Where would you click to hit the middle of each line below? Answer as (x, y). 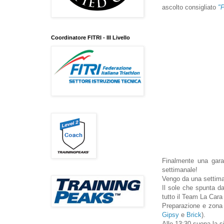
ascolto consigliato (190, 7)
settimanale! (180, 170)
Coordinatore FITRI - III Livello (90, 37)
